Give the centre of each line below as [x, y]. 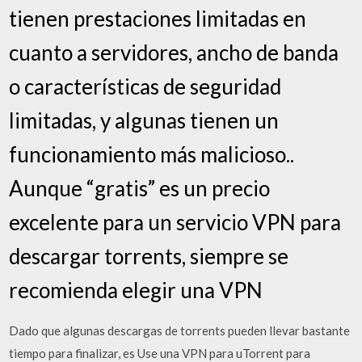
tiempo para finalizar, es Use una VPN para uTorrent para [160, 353]
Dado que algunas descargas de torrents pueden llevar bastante [180, 330]
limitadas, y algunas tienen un [144, 120]
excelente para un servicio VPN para [175, 222]
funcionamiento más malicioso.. [152, 154]
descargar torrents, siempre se [149, 256]
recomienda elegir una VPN [136, 290]
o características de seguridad [145, 86]
